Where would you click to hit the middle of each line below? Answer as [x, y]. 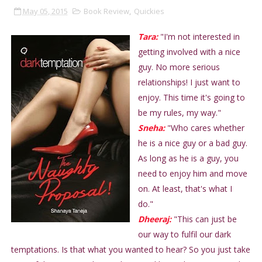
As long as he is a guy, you [188, 158]
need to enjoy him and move [192, 174]
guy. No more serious [179, 67]
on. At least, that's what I [185, 189]
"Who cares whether [204, 128]
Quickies [149, 11]
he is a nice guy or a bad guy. [192, 143]
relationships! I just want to [189, 82]
